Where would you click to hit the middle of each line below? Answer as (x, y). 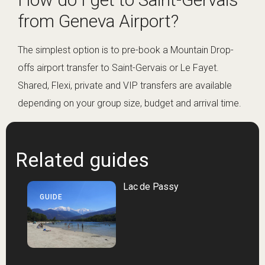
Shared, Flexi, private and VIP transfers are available (125, 86)
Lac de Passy (151, 187)
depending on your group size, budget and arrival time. (130, 104)
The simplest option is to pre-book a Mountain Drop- (126, 50)
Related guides (82, 160)
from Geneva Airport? (98, 21)
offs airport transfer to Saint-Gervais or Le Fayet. (118, 68)
